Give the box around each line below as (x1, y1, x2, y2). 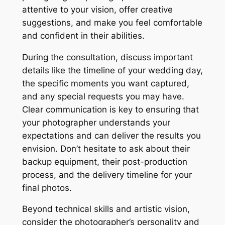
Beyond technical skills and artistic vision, (22, 204, 190, 214)
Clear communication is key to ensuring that (22, 104, 199, 115)
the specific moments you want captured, (22, 78, 189, 88)
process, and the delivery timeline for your (22, 169, 192, 180)
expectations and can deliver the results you (22, 130, 201, 141)
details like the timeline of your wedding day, (22, 65, 203, 75)
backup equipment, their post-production (22, 156, 187, 167)
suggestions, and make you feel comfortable (22, 17, 202, 28)
